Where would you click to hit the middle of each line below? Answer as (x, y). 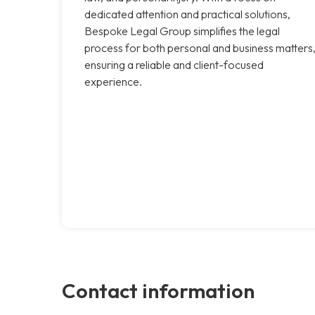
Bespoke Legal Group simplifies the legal (182, 31)
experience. (113, 81)
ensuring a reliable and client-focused (174, 64)
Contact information (158, 290)
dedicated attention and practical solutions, (187, 14)
